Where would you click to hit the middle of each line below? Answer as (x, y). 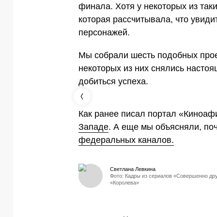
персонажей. (104, 32)
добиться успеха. (113, 81)
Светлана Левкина (133, 169)
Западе (93, 127)
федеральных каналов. (126, 140)
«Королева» (124, 182)
